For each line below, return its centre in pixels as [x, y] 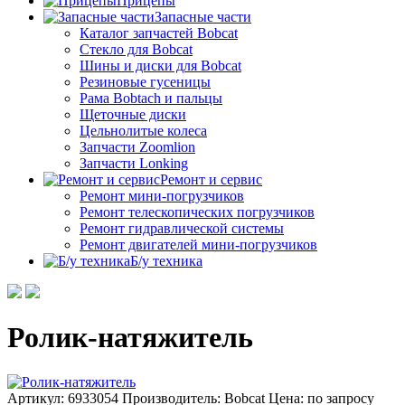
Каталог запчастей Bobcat [159, 33]
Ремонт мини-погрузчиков [162, 196]
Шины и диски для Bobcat [160, 66]
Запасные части [203, 17]
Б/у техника [166, 261]
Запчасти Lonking [134, 163]
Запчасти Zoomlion [137, 147]
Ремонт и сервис [211, 179]
